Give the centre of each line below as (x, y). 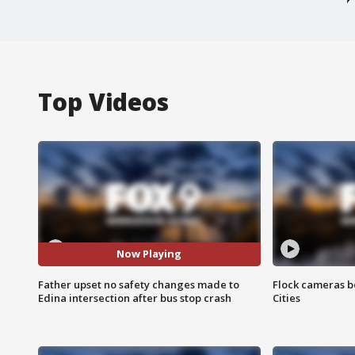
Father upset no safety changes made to (139, 284)
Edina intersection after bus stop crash (135, 298)
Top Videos (103, 101)
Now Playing (149, 254)
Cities (286, 298)
